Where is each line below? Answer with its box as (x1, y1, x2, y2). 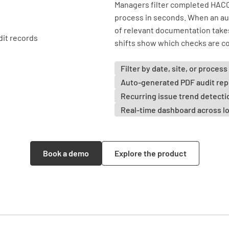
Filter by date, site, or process (121, 63, 227, 73)
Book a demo (42, 148, 89, 158)
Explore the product (114, 148, 187, 158)
